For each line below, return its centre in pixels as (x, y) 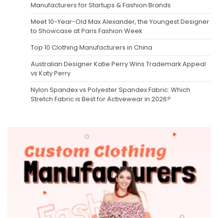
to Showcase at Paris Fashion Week (86, 31)
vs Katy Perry (51, 73)
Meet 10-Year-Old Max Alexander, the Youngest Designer (120, 21)
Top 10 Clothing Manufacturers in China (91, 47)
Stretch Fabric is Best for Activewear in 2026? (101, 99)
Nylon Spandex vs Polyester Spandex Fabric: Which (110, 90)
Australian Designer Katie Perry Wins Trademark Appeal (118, 64)
